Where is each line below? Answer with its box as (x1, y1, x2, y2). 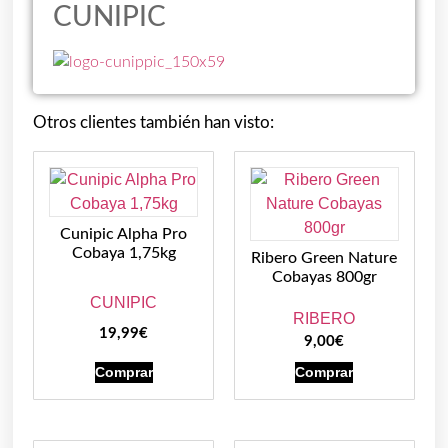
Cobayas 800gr (271, 268, 377, 285)
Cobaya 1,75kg (71, 244, 176, 261)
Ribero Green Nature (251, 249, 398, 266)
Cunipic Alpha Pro (60, 225, 188, 242)
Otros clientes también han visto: (33, 113, 275, 131)
